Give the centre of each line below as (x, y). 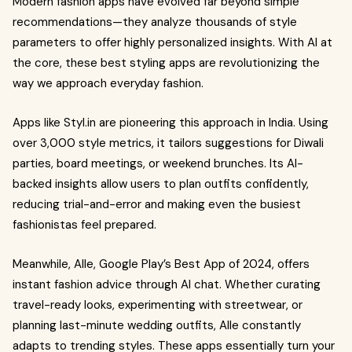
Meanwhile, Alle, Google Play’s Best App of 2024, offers (161, 264)
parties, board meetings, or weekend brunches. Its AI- (158, 163)
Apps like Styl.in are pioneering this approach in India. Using (170, 123)
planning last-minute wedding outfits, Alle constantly (157, 325)
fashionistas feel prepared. (84, 225)
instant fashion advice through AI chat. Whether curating (167, 284)
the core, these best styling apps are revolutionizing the (166, 63)
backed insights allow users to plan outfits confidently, (161, 184)
